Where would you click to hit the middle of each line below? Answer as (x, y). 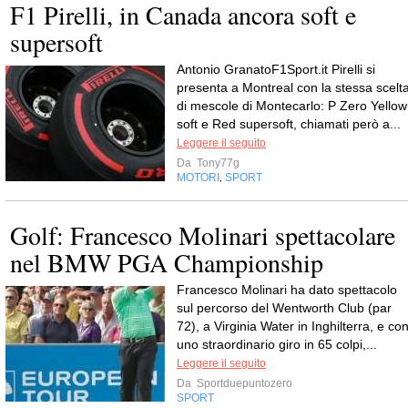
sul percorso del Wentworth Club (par (284, 308)
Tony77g (217, 163)
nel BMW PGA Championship (167, 262)
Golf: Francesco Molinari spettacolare (203, 235)
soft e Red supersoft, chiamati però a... (289, 124)
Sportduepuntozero (243, 383)
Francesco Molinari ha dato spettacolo (287, 290)
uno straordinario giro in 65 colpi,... (277, 344)
